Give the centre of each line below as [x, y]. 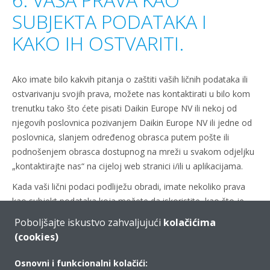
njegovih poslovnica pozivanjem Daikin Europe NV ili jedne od [132, 123]
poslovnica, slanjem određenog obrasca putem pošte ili [121, 137]
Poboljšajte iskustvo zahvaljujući [89, 222]
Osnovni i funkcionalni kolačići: [81, 263]
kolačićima [190, 222]
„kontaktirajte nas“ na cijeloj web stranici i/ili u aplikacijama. [127, 166]
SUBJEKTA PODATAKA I [109, 21]
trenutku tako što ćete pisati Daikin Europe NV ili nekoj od [124, 108]
